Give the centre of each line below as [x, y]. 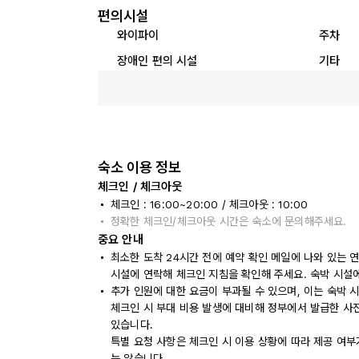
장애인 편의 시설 [157, 61]
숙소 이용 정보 [139, 167]
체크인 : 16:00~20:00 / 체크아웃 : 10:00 [210, 204]
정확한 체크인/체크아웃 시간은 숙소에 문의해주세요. [229, 221]
